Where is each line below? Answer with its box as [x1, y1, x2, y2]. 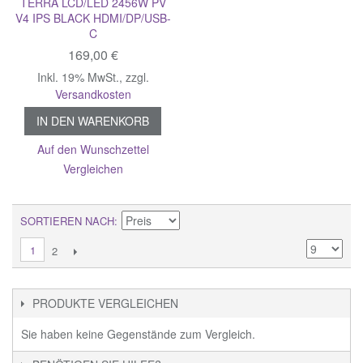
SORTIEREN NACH [20, 212, 114, 228]
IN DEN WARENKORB [36, 112, 150, 129]
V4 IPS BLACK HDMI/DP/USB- [15, 9, 171, 26]
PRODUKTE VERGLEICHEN [32, 294, 178, 311]
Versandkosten [54, 85, 131, 102]
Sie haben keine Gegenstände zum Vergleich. [21, 325, 255, 342]
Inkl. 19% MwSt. [36, 68, 119, 85]
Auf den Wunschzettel [36, 140, 149, 157]
